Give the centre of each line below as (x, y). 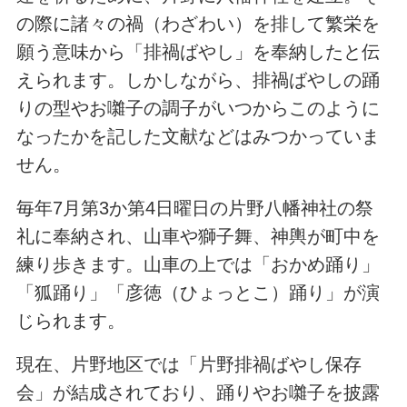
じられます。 (70, 321)
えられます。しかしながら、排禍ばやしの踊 (198, 80)
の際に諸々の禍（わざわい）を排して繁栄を (198, 24)
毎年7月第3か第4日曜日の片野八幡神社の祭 (194, 208)
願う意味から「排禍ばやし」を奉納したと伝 (198, 52)
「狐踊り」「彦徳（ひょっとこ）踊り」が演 (198, 293)
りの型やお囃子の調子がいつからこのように (198, 109)
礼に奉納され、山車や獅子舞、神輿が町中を (198, 237)
